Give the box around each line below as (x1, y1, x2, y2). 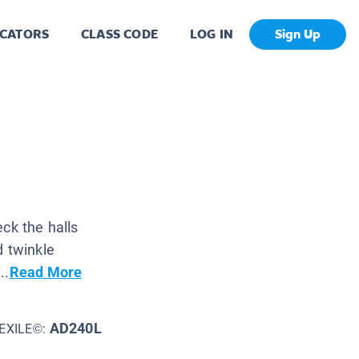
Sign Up (275, 26, 321, 43)
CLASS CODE (81, 26, 158, 43)
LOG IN (189, 26, 233, 43)
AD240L (49, 319, 102, 337)
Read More (9, 263, 83, 280)
